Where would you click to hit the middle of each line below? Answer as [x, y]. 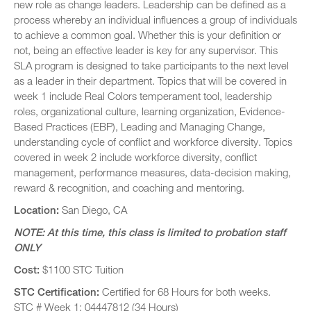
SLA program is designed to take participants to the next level [151, 65]
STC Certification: [57, 292]
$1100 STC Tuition [83, 269]
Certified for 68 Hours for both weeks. [186, 292]
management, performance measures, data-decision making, [152, 172]
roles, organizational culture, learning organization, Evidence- [150, 111]
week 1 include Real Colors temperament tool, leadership [143, 96]
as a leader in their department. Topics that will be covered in [150, 81]
